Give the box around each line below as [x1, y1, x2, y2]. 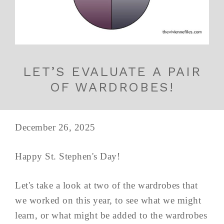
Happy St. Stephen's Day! [15, 151, 120, 162]
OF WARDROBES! [49, 79, 174, 95]
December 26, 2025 [15, 122, 95, 133]
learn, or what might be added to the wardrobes [15, 210, 207, 221]
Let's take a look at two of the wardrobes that [15, 180, 197, 191]
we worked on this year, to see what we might [15, 195, 201, 206]
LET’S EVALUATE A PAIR [22, 64, 201, 79]
